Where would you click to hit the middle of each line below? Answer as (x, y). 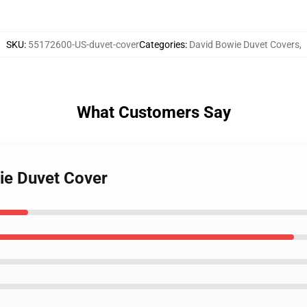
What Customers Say (153, 112)
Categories (162, 45)
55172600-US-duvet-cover (83, 45)
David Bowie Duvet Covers (244, 45)
